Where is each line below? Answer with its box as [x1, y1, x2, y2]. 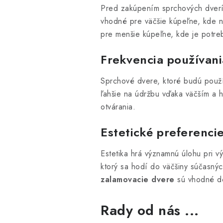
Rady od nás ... [101, 200, 199, 221]
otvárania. [101, 101, 135, 112]
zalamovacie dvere [101, 173, 175, 185]
